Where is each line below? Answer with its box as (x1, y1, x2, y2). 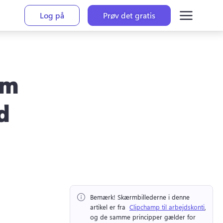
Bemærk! (90, 193, 115, 202)
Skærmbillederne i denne (115, 193, 190, 202)
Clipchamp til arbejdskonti (129, 203, 205, 212)
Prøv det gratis (103, 10, 156, 20)
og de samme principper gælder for (90, 213, 196, 222)
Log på (40, 10, 65, 20)
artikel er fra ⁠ (90, 203, 129, 212)
